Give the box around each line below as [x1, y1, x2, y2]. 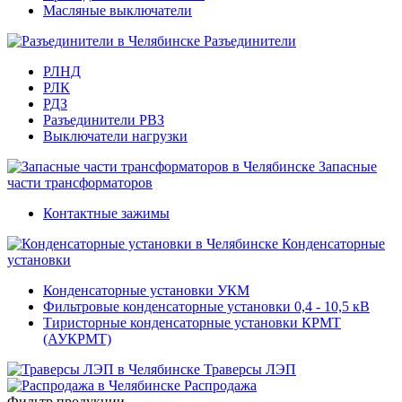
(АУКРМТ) [43, 331, 111, 346]
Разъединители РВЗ [43, 112, 164, 127]
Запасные [319, 159, 377, 174]
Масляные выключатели [43, 3, 192, 18]
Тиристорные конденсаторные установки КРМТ [43, 315, 341, 330]
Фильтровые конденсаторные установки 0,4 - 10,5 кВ [43, 299, 370, 314]
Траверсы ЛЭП [204, 362, 296, 377]
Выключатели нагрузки [43, 128, 188, 144]
